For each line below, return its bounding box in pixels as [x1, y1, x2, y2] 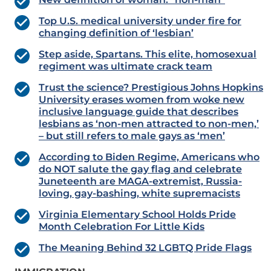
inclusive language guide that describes [39, 106, 238, 118]
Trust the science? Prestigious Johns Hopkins [39, 82, 263, 94]
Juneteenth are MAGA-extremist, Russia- [39, 175, 242, 188]
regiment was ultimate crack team [39, 60, 212, 73]
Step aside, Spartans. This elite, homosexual [39, 48, 256, 60]
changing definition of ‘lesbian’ [39, 27, 194, 39]
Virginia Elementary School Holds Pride [39, 209, 236, 221]
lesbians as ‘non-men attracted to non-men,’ [39, 118, 259, 130]
